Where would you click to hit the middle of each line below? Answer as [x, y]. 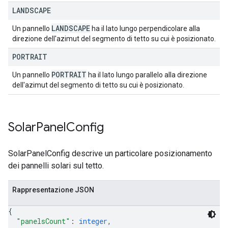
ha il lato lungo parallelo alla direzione [147, 75]
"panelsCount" [43, 221]
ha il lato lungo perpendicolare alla [145, 28]
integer [93, 221]
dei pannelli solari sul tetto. [56, 166]
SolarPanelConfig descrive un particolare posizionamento [110, 153]
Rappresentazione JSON [53, 190]
